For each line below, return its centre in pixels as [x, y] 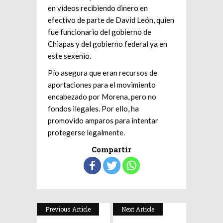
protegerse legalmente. [86, 133]
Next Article [138, 209]
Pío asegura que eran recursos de [103, 73]
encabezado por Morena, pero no [102, 97]
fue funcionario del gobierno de [100, 32]
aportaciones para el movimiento [102, 85]
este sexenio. [69, 56]
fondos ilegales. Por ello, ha [93, 109]
